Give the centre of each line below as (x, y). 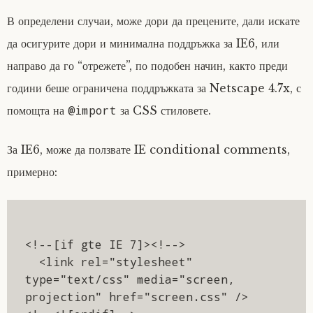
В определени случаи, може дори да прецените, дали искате (153, 21)
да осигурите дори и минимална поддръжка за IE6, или (143, 43)
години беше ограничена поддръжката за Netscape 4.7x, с (154, 88)
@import (92, 110)
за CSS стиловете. (164, 110)
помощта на (37, 110)
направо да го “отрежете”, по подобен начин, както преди (147, 66)
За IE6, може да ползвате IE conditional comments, (148, 150)
